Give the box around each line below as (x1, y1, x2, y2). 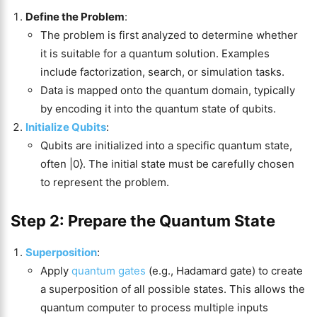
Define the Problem (25, 9, 125, 23)
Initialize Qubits (25, 120, 106, 134)
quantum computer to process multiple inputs (40, 300, 268, 314)
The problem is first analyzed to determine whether (40, 28, 298, 42)
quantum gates (71, 263, 146, 277)
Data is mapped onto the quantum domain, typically (40, 83, 295, 97)
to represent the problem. (40, 175, 169, 189)
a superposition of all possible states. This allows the (40, 282, 305, 296)
